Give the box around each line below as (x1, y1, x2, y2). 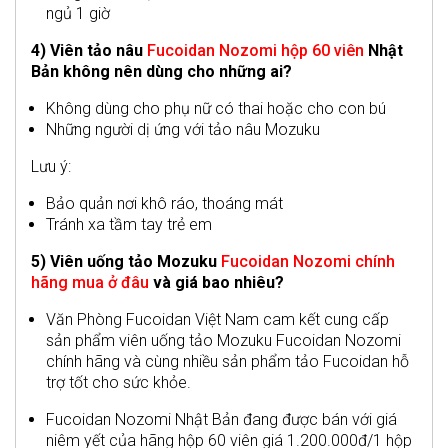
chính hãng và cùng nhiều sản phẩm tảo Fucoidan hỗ (46, 351, 409, 371)
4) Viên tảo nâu (31, 40, 147, 60)
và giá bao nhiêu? (149, 272, 284, 292)
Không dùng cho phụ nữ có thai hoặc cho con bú (46, 98, 386, 118)
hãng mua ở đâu (31, 272, 149, 292)
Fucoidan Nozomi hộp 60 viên (147, 40, 364, 60)
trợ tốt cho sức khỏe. (46, 372, 191, 392)
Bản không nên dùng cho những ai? (31, 61, 292, 81)
